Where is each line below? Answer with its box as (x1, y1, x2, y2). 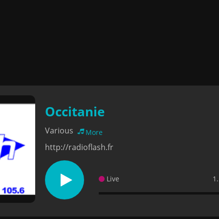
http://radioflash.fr (45, 142, 113, 153)
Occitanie (45, 103, 105, 120)
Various (45, 125, 75, 136)
